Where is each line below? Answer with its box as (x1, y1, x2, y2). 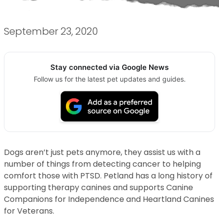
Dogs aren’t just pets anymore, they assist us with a (4, 147, 200, 158)
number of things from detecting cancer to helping (4, 158, 201, 170)
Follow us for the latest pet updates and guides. (33, 75, 186, 83)
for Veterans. (4, 205, 54, 217)
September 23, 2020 (4, 24, 98, 38)
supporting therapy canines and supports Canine (4, 182, 193, 194)
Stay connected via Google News (50, 63, 169, 72)
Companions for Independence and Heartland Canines (4, 194, 214, 205)
